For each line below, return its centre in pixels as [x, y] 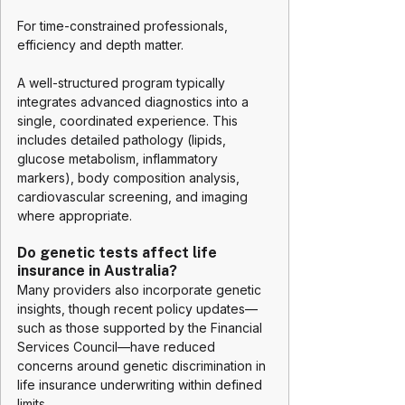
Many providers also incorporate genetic [141, 290]
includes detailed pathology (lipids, [123, 140]
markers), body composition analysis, [130, 178]
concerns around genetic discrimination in [143, 366]
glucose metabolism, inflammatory [119, 159]
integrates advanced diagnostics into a [135, 102]
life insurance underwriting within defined [141, 385]
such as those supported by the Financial [141, 328]
